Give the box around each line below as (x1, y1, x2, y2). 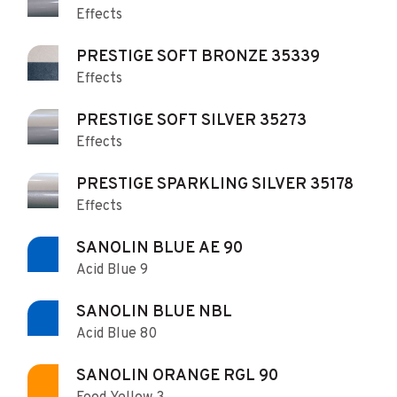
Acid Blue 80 (76, 324, 157, 343)
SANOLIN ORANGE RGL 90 (76, 365, 278, 386)
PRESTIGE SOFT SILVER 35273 (76, 110, 307, 131)
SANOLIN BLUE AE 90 (76, 237, 243, 259)
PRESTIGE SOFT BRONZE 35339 (76, 46, 320, 67)
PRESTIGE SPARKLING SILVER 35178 (76, 174, 354, 195)
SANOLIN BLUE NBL (76, 301, 232, 323)
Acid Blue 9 (76, 261, 148, 279)
